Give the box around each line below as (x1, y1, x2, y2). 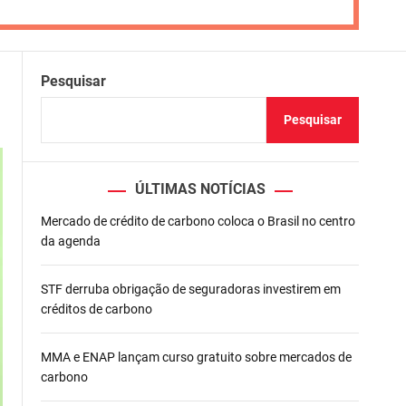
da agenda (41, 234, 101, 249)
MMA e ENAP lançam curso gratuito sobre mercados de (41, 350, 352, 365)
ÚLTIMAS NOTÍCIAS (134, 180, 266, 198)
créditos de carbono (41, 302, 152, 317)
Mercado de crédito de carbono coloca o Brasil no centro (41, 214, 355, 229)
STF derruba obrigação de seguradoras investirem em (41, 282, 341, 297)
